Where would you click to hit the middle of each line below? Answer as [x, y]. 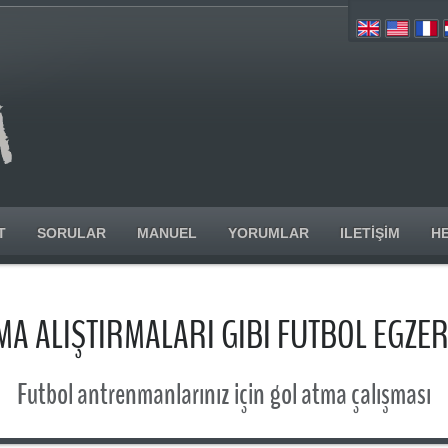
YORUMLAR [268, 233]
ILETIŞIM [370, 233]
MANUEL [167, 233]
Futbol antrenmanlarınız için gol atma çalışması [224, 394]
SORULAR [71, 233]
